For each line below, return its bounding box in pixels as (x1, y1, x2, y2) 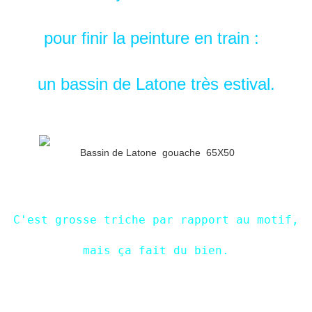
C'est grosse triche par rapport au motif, (13, 213, 299, 227)
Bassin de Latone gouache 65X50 (77, 147, 235, 159)
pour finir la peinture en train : (43, 29, 269, 48)
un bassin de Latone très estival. (37, 75, 275, 94)
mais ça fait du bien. (83, 244, 229, 258)
